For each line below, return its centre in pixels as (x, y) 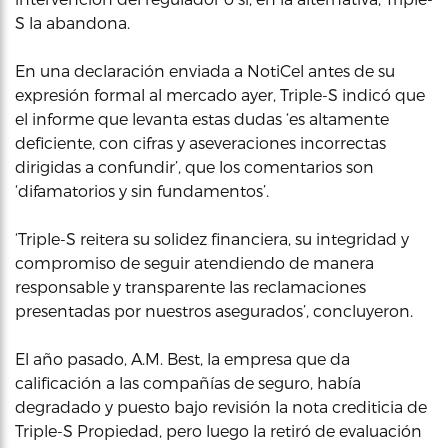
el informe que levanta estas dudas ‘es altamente (202, 118)
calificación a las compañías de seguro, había (188, 382)
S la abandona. (72, 22)
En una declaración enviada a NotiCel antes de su (205, 70)
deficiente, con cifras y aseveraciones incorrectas (200, 142)
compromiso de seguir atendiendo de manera (194, 262)
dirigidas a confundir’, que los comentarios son (194, 166)
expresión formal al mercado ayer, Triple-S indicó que (220, 94)
